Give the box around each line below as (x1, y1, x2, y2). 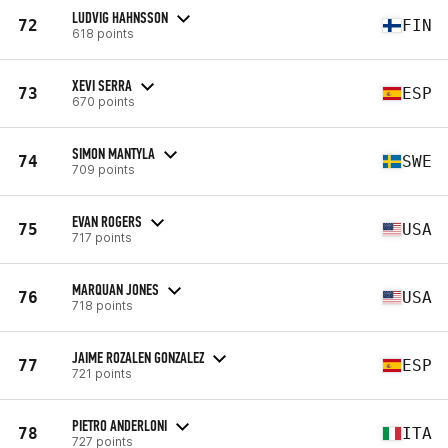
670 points (72, 93, 135, 109)
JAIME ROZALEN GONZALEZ (72, 347, 204, 367)
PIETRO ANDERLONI (72, 415, 167, 435)
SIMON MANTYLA (72, 143, 155, 163)
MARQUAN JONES (72, 279, 159, 299)
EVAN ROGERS (72, 211, 142, 231)
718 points (72, 297, 133, 313)
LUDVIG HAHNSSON (72, 7, 168, 27)
